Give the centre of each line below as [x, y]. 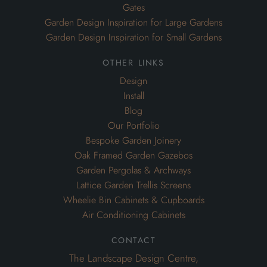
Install [133, 96]
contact [133, 239]
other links [133, 62]
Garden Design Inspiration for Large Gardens [133, 23]
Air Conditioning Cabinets [133, 215]
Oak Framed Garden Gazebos [133, 156]
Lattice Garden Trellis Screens [133, 186]
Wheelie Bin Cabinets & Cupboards [133, 201]
